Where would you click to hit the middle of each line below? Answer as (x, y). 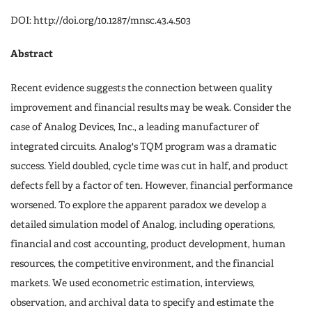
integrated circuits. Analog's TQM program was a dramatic (143, 146)
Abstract (32, 54)
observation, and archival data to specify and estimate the (142, 302)
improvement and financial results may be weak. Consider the (151, 107)
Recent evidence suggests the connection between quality (141, 88)
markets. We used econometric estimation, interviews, (133, 283)
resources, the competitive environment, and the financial (142, 263)
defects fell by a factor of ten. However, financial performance (151, 185)
